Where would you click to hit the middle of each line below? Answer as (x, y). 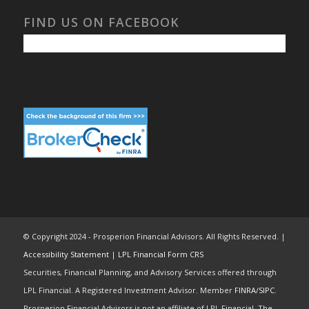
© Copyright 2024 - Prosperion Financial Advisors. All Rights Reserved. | (154, 237)
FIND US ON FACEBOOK (101, 22)
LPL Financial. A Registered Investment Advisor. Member (129, 290)
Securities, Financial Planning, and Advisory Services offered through (150, 272)
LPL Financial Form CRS (160, 255)
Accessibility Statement (66, 255)
